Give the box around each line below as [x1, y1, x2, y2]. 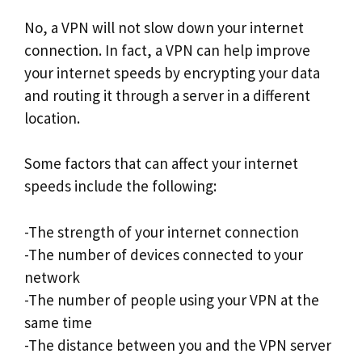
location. [24, 107, 80, 128]
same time [24, 312, 92, 332]
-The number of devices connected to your [24, 244, 303, 264]
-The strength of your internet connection [24, 221, 299, 242]
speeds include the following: [24, 176, 217, 196]
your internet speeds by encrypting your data [24, 62, 320, 82]
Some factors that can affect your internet [24, 154, 298, 173]
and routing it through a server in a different [24, 85, 310, 105]
